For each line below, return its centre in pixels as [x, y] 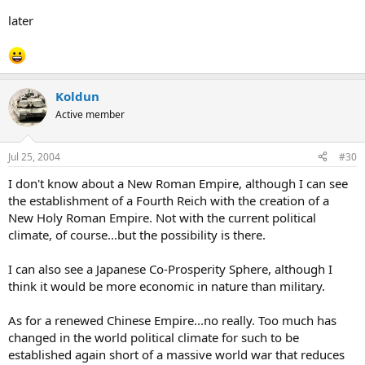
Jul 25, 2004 [34, 156]
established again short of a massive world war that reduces [176, 354]
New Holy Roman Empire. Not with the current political [162, 217]
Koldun [77, 96]
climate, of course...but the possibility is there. [137, 234]
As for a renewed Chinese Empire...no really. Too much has [172, 320]
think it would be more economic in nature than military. [167, 286]
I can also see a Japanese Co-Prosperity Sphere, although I [170, 268]
